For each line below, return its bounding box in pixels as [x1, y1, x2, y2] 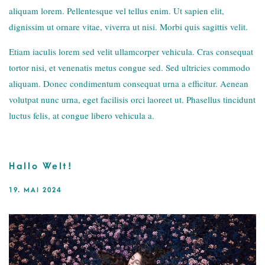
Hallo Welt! [9, 161, 73, 172]
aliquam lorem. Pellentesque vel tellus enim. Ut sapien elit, [9, 5, 224, 17]
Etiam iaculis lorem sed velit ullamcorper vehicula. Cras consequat [9, 46, 253, 57]
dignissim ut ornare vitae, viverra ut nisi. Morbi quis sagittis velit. [9, 21, 248, 33]
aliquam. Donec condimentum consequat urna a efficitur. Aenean [9, 77, 248, 89]
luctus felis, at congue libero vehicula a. [9, 109, 154, 121]
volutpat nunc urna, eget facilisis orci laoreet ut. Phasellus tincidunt [9, 93, 256, 105]
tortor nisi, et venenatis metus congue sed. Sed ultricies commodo [9, 62, 250, 73]
